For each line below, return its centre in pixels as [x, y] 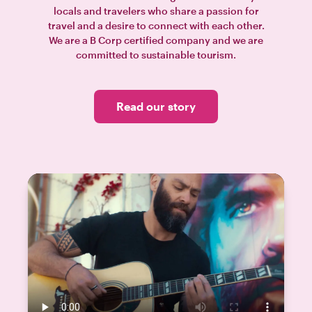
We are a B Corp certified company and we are [156, 40]
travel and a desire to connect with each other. [156, 26]
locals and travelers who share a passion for [156, 11]
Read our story [156, 107]
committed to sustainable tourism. [156, 55]
